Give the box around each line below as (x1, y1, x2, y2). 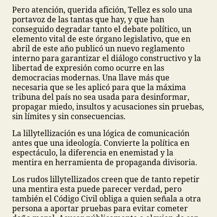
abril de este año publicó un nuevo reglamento (12, 43, 185, 54)
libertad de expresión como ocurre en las (12, 62, 164, 73)
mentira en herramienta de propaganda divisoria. (12, 157, 197, 168)
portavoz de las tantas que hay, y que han (12, 14, 164, 25)
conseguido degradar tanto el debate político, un (12, 24, 191, 34)
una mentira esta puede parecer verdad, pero (12, 184, 182, 194)
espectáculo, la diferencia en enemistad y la (12, 147, 173, 158)
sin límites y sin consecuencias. (12, 111, 125, 122)
